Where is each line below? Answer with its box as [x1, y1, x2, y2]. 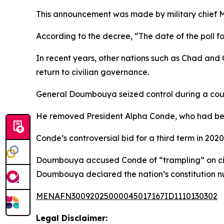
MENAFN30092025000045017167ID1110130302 [36, 190, 217, 201]
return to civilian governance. [36, 66, 149, 77]
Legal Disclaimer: [36, 212, 107, 223]
